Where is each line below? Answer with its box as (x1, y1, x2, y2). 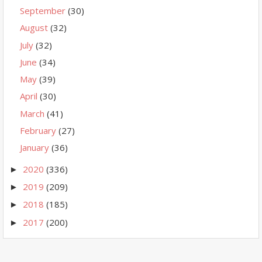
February (20, 124, 58, 136)
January (20, 142, 51, 153)
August (20, 22, 50, 34)
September (20, 5, 68, 16)
